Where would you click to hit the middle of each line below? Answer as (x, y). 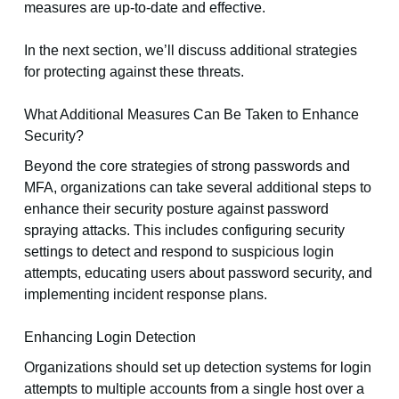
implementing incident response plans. (145, 295)
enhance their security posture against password (176, 209)
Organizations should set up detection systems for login (197, 368)
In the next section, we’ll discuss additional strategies (190, 51)
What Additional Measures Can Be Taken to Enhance (191, 115)
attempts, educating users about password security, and (198, 273)
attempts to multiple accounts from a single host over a (194, 389)
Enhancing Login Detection (110, 338)
